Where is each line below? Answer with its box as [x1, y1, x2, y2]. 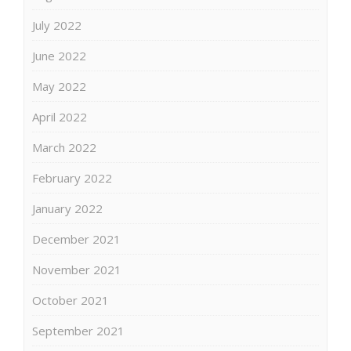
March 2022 [32, 139, 96, 155]
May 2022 [32, 78, 86, 94]
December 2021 [32, 230, 121, 247]
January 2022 [32, 200, 103, 216]
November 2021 [32, 261, 121, 277]
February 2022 [32, 169, 112, 186]
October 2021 [32, 291, 109, 308]
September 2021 [32, 322, 125, 338]
